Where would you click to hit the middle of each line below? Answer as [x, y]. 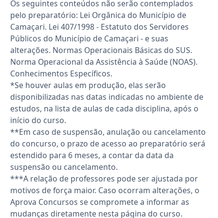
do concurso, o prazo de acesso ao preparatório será [108, 144]
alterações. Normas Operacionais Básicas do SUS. [101, 50]
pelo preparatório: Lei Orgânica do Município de [98, 15]
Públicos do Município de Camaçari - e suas [89, 39]
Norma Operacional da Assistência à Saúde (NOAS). [104, 62]
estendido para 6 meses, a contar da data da [92, 155]
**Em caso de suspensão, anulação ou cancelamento [108, 132]
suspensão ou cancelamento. [64, 167]
